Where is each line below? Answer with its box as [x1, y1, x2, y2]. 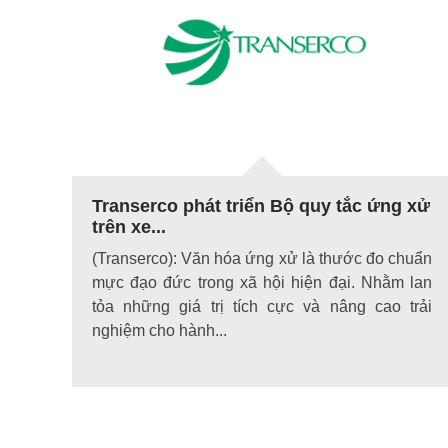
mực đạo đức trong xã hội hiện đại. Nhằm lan [92, 274, 432, 292]
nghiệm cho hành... [92, 322, 227, 340]
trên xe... [92, 217, 166, 238]
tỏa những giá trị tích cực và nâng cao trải [92, 298, 432, 316]
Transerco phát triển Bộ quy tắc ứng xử [92, 196, 430, 217]
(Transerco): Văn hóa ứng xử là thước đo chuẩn [92, 250, 432, 268]
